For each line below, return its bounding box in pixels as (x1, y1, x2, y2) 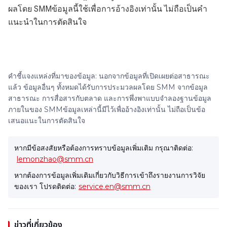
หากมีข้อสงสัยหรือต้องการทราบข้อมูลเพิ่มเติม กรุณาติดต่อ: (14, 143, 193, 153)
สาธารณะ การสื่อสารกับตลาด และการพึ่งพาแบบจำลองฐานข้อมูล (8, 94, 211, 103)
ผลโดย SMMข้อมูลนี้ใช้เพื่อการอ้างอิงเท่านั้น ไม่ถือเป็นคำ (8, 4, 207, 14)
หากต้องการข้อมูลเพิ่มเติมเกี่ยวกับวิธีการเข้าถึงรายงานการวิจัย (14, 171, 205, 180)
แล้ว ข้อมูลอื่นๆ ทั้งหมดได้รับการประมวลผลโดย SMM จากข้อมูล (8, 83, 208, 92)
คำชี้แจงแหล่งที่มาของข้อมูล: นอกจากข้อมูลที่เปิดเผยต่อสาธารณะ (8, 71, 210, 81)
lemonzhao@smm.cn (17, 155, 93, 164)
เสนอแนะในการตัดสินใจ (8, 116, 85, 125)
